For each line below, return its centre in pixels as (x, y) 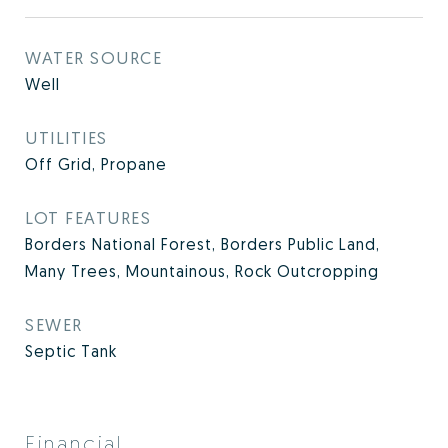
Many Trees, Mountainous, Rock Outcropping (202, 271)
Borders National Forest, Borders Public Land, (202, 244)
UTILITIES (66, 138)
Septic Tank (71, 351)
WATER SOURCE (93, 58)
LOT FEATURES (88, 218)
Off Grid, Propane (96, 164)
